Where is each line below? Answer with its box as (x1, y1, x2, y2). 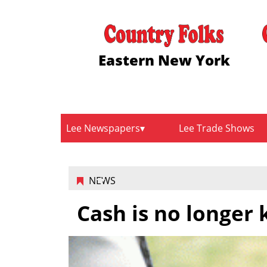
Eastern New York (98, 49, 230, 70)
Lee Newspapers (66, 122, 140, 135)
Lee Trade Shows (179, 122, 255, 135)
